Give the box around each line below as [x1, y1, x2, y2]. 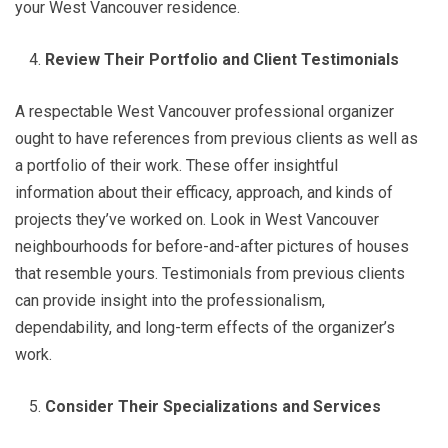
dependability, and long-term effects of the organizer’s [15, 317, 395, 337]
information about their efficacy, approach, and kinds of [15, 182, 393, 202]
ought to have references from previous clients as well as [15, 128, 418, 148]
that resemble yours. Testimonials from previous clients [15, 263, 405, 283]
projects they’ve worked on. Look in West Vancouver [15, 209, 379, 229]
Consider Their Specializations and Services [45, 396, 381, 416]
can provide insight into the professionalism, [15, 290, 325, 310]
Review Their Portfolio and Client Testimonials [45, 49, 399, 69]
